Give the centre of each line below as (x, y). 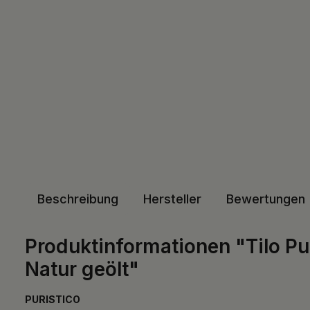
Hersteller (172, 199)
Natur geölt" (82, 269)
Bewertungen (266, 199)
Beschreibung (78, 199)
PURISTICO (53, 299)
